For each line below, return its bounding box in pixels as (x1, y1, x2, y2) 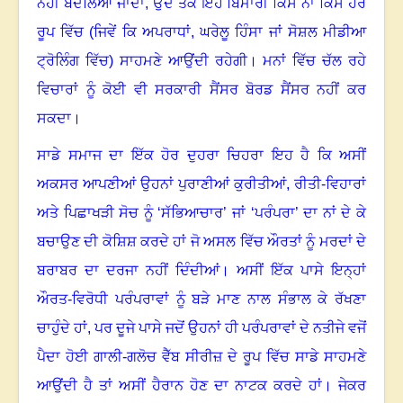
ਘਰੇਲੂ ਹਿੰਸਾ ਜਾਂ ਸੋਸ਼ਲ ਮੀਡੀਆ (200, 24, 367, 40)
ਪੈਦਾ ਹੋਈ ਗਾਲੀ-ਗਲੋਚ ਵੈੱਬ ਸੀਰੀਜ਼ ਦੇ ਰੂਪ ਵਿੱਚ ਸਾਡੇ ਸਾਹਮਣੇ (37, 349, 366, 365)
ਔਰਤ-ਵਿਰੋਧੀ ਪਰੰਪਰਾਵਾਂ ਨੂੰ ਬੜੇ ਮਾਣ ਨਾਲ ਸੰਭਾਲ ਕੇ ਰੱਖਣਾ (37, 291, 366, 308)
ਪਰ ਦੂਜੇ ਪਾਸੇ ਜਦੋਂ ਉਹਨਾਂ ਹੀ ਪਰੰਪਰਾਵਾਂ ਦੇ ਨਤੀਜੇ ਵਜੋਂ (94, 320, 366, 336)
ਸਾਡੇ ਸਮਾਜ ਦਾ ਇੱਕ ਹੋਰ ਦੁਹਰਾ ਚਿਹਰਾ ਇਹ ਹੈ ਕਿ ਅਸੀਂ (37, 148, 366, 164)
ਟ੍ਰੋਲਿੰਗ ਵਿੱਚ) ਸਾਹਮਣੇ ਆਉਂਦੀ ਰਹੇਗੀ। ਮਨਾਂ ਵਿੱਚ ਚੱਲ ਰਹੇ (37, 53, 366, 69)
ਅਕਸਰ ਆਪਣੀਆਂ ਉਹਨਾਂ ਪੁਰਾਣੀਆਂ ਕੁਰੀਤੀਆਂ (37, 176, 286, 193)
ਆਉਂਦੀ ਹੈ (37, 378, 93, 394)
